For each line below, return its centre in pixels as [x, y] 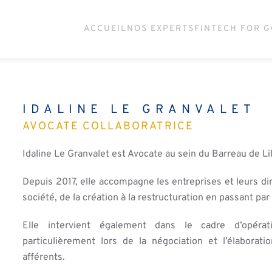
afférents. [45, 257]
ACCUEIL [105, 29]
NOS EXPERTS [161, 29]
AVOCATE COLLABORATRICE [108, 127]
